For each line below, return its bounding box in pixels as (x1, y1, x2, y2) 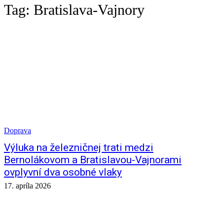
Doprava (4, 126, 31, 135)
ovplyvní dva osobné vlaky (4, 166, 122, 178)
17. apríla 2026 (4, 182, 51, 190)
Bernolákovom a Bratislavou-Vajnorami (4, 154, 182, 166)
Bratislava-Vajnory (34, 1, 145, 18)
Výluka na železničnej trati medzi (4, 142, 153, 153)
